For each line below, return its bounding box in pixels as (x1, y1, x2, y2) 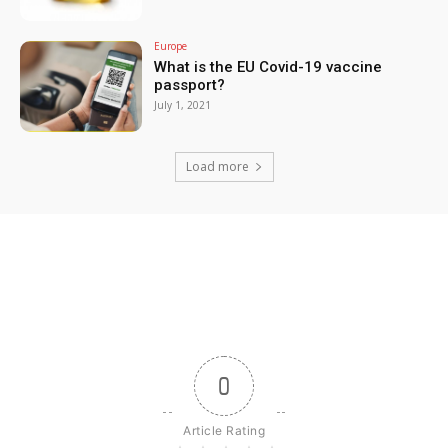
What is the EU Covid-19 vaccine (154, 57, 383, 76)
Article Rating (183, 423, 265, 439)
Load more (185, 158, 249, 176)
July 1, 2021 (154, 97, 212, 112)
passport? (154, 75, 226, 94)
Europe (154, 38, 188, 53)
